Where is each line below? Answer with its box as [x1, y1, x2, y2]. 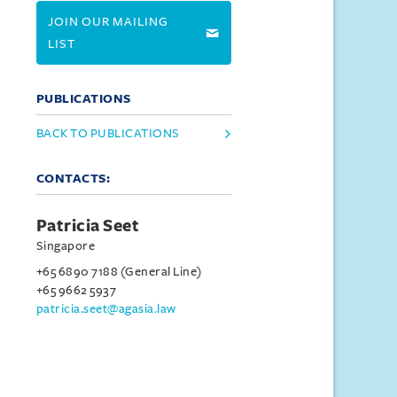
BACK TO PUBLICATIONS [35, 127, 180, 140]
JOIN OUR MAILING [47, 15, 168, 28]
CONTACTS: [35, 172, 111, 185]
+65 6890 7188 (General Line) [35, 265, 202, 278]
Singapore [35, 239, 96, 253]
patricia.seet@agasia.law [35, 302, 176, 315]
